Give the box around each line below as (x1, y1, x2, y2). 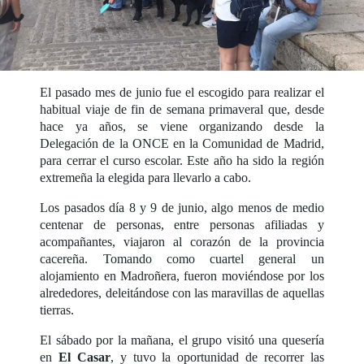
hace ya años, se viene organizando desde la (40, 119, 324, 133)
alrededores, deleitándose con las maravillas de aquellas (40, 285, 324, 300)
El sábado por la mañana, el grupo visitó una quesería (40, 332, 324, 347)
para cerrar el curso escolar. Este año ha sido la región (40, 153, 324, 167)
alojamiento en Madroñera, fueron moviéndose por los (40, 268, 324, 283)
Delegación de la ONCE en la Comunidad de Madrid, (40, 136, 324, 150)
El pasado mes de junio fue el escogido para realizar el (40, 84, 324, 99)
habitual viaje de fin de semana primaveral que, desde (40, 102, 324, 116)
